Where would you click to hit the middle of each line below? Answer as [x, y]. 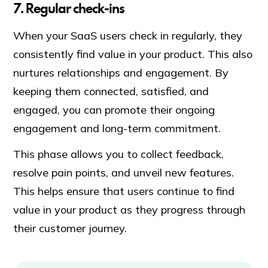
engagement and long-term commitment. [119, 129]
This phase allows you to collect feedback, [119, 154]
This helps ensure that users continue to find [124, 191]
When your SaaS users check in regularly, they [128, 36]
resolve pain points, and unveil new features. [124, 173]
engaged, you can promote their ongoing [114, 110]
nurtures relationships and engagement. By [121, 73]
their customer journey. [70, 229]
